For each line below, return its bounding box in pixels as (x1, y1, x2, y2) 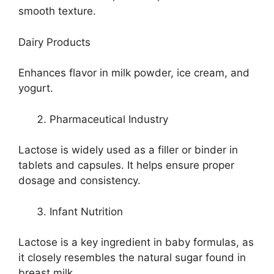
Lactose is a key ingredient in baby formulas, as (18, 236, 254, 249)
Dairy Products (18, 35, 91, 48)
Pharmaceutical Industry (50, 113, 168, 125)
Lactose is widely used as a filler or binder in (18, 144, 238, 157)
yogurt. (18, 82, 53, 95)
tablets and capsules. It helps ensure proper (18, 159, 234, 172)
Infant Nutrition (50, 205, 123, 218)
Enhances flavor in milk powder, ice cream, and (18, 67, 250, 80)
